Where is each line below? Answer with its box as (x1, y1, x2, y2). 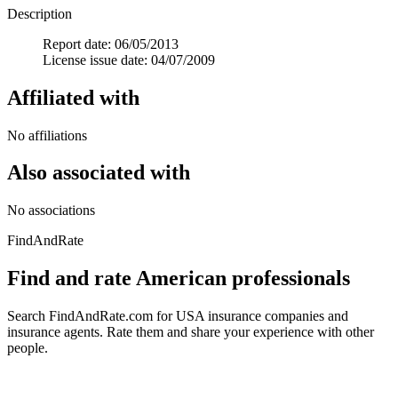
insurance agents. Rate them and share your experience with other (7, 324, 374, 340)
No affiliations (7, 127, 87, 143)
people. (7, 340, 48, 356)
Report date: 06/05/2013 (43, 36, 179, 52)
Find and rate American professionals (7, 267, 350, 291)
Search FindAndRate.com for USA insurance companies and (7, 308, 348, 324)
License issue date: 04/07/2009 (43, 52, 215, 68)
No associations (7, 203, 95, 219)
